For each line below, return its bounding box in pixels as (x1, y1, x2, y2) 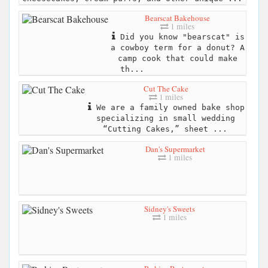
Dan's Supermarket (145, 143, 205, 154)
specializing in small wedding (96, 114, 235, 123)
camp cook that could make (117, 54, 237, 63)
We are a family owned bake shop (92, 103, 245, 112)
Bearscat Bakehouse (145, 13, 210, 24)
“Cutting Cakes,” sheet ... (103, 124, 227, 134)
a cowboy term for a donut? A (110, 43, 245, 53)
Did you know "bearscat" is (115, 32, 245, 42)
